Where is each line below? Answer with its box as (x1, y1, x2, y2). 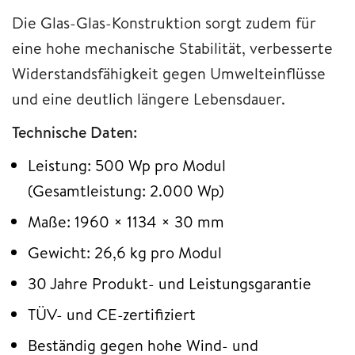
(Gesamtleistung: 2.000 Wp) (28, 179, 224, 201)
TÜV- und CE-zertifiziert (28, 303, 196, 325)
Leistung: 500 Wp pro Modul (28, 154, 226, 176)
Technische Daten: (12, 120, 137, 143)
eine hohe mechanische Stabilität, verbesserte (12, 36, 333, 59)
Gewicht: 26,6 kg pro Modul (28, 241, 222, 263)
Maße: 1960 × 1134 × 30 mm (28, 210, 224, 232)
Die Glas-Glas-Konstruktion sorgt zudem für (12, 11, 316, 33)
